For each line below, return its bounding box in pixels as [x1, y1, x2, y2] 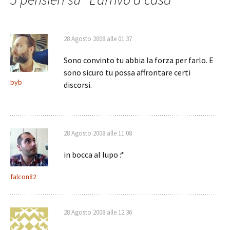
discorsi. [64, 80, 92, 90]
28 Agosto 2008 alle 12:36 [64, 208, 132, 217]
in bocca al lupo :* [64, 149, 124, 160]
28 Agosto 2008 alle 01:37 [64, 34, 132, 43]
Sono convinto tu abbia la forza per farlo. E [64, 55, 214, 65]
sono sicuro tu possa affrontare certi [64, 67, 190, 78]
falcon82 [10, 172, 36, 181]
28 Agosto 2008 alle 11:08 [64, 129, 132, 138]
